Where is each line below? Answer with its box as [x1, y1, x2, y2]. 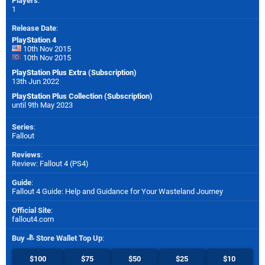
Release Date [12, 23, 56, 33]
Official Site [12, 205, 51, 215]
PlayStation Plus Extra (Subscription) [12, 67, 137, 77]
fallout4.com [12, 214, 54, 224]
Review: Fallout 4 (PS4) [12, 159, 89, 168]
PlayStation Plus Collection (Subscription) [12, 91, 153, 101]
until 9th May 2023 [12, 100, 73, 109]
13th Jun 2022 [12, 76, 59, 86]
